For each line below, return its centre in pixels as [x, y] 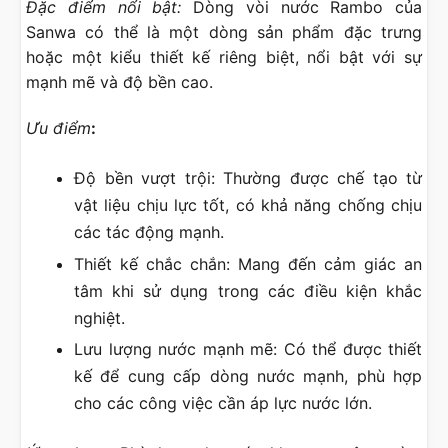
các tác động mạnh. [149, 231]
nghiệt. [99, 317]
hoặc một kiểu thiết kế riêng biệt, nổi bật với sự [224, 57]
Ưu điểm [58, 127]
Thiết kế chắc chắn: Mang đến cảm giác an [248, 263]
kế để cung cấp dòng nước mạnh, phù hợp [248, 376]
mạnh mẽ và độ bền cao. [119, 82]
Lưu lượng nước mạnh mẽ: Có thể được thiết [248, 349]
